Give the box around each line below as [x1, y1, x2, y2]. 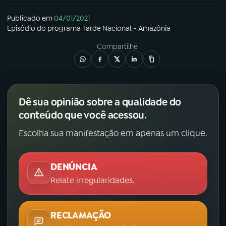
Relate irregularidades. [50, 175, 135, 186]
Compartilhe [96, 41, 138, 51]
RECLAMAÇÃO [50, 209, 111, 221]
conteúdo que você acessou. [19, 108, 147, 122]
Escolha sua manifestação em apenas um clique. [19, 127, 207, 139]
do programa [35, 23, 82, 33]
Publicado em [7, 13, 52, 23]
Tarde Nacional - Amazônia [82, 23, 171, 33]
